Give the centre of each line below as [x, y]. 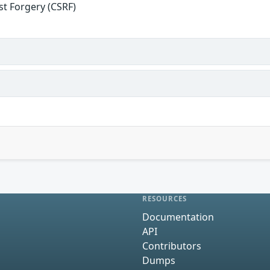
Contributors [172, 246]
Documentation [178, 217]
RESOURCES [165, 199]
